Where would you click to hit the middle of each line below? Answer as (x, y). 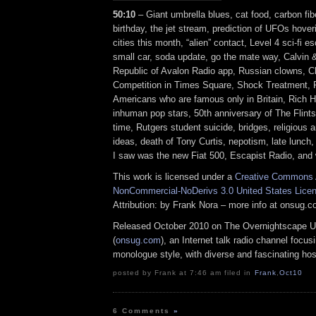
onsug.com (138, 240)
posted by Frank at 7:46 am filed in (184, 273)
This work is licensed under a (174, 176)
